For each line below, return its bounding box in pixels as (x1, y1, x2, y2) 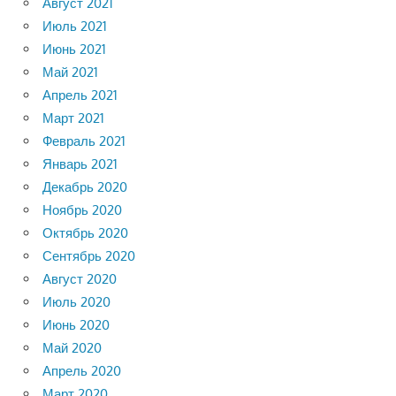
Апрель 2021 (42, 86, 118, 103)
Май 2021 (42, 63, 98, 80)
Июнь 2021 (42, 40, 106, 57)
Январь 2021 (42, 155, 118, 172)
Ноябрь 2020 (42, 201, 122, 218)
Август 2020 (42, 270, 117, 287)
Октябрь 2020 (42, 224, 128, 241)
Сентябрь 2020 (42, 247, 135, 264)
